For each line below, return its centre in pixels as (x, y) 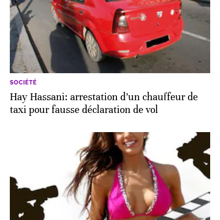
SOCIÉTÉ (23, 82)
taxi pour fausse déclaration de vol (84, 110)
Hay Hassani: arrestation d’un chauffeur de (104, 97)
